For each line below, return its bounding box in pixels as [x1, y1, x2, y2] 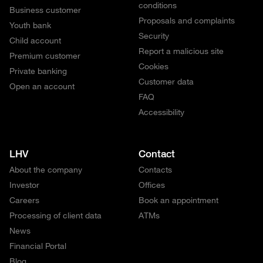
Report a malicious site [139, 45, 224, 56]
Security [139, 30, 169, 41]
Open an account [9, 80, 75, 92]
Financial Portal [9, 240, 66, 251]
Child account [9, 35, 61, 46]
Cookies [139, 60, 168, 72]
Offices [139, 179, 165, 190]
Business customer [9, 4, 81, 15]
